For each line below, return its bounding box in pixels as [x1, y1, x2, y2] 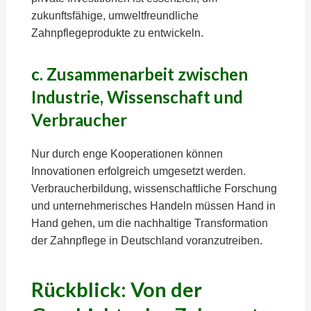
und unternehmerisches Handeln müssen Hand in [31, 200, 276, 212]
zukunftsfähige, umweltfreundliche [31, 10, 199, 22]
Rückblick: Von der [31, 278, 202, 301]
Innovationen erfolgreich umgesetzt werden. [31, 165, 246, 177]
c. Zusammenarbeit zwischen [31, 64, 248, 84]
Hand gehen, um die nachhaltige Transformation [31, 217, 268, 229]
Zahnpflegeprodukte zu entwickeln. [31, 27, 203, 39]
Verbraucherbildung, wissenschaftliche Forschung [31, 183, 277, 194]
